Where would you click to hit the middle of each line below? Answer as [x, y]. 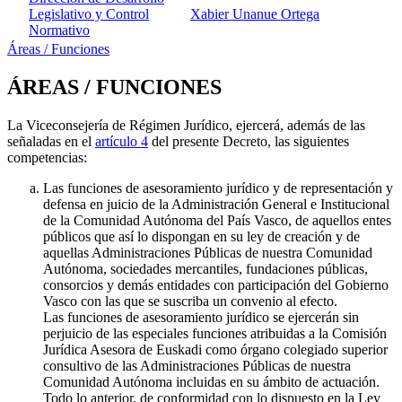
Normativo [59, 31]
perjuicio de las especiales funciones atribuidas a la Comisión [215, 334]
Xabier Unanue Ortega [255, 14]
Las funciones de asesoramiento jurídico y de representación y [218, 188]
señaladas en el [51, 142]
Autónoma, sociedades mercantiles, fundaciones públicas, [205, 269]
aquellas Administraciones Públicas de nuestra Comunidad [208, 253]
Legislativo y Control [89, 14]
